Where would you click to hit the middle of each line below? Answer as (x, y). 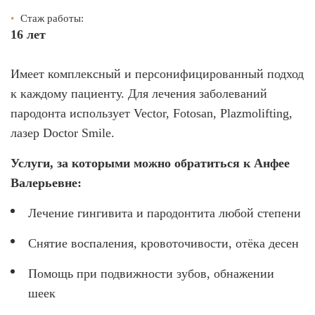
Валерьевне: (46, 182)
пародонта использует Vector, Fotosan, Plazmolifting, (152, 113)
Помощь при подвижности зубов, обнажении (151, 273)
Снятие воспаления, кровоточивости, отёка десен (163, 243)
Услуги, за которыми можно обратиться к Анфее (150, 163)
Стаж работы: (51, 18)
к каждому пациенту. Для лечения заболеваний (139, 93)
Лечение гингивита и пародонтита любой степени (165, 213)
